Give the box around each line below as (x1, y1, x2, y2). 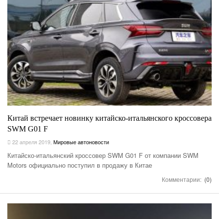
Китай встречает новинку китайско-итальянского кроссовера (7, 114, 212, 123)
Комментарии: (162, 175, 203, 184)
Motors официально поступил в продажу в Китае (7, 160, 152, 170)
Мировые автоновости (53, 138, 109, 146)
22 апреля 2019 (11, 138, 50, 146)
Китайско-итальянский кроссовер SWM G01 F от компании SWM (7, 151, 198, 160)
